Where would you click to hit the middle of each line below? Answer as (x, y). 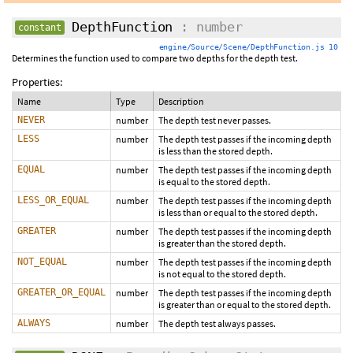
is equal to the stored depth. (214, 182)
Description (181, 101)
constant (40, 28)
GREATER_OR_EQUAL (61, 292)
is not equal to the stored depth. (222, 274)
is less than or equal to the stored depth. (238, 212)
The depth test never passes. (215, 120)
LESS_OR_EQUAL (53, 200)
